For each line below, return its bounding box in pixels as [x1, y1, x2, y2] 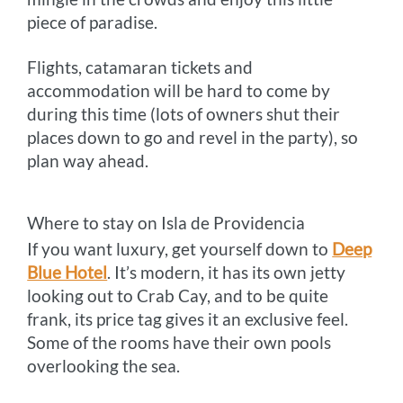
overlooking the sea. [27, 354, 181, 376]
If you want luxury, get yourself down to [27, 237, 333, 259]
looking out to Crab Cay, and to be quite [27, 284, 329, 306]
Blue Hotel [27, 261, 108, 282]
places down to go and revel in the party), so [27, 126, 359, 148]
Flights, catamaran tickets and [27, 56, 254, 77]
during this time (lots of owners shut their [27, 103, 341, 124]
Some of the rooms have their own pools [27, 331, 332, 353]
